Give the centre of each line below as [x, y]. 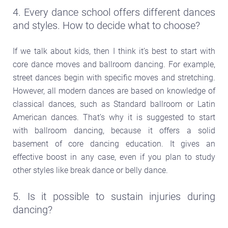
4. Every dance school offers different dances [114, 12]
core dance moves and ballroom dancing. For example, [114, 64]
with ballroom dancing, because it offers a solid [114, 130]
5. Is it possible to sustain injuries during [114, 196]
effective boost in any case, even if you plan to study [114, 157]
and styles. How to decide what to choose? [106, 25]
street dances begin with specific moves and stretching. [114, 77]
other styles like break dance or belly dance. [90, 170]
